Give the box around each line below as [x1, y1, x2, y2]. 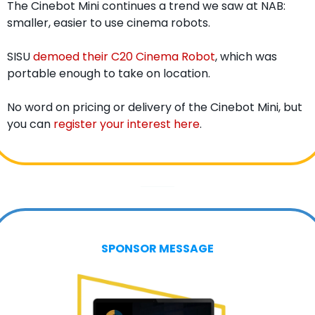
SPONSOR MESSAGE [101, 240, 214, 257]
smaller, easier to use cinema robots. [6, 14, 210, 31]
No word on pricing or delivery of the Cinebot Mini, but [6, 98, 302, 115]
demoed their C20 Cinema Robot [32, 48, 215, 65]
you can [6, 115, 53, 132]
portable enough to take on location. [6, 65, 210, 82]
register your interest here [53, 115, 200, 132]
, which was [214, 48, 277, 65]
